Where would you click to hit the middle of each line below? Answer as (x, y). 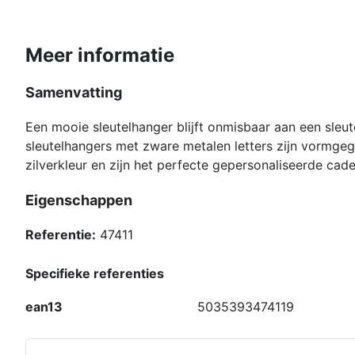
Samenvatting (74, 92)
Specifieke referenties (95, 274)
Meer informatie (100, 55)
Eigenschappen (79, 200)
